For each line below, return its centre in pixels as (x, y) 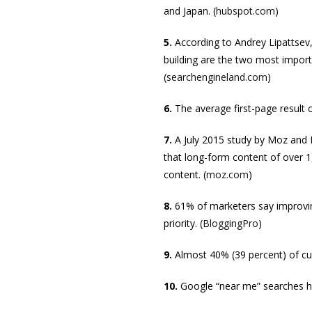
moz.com (227, 174)
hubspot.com (245, 10)
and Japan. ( (189, 10)
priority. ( (183, 223)
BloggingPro (230, 223)
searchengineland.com (217, 77)
